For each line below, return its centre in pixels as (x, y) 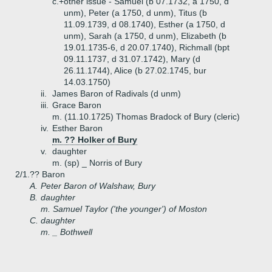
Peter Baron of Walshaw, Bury (98, 186)
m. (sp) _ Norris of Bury (97, 163)
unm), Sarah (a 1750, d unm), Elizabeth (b (145, 36)
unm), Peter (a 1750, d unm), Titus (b (135, 13)
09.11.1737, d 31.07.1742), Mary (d (132, 59)
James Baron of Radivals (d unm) (117, 93)
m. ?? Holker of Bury (95, 140)
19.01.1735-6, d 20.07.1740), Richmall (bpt (147, 47)
